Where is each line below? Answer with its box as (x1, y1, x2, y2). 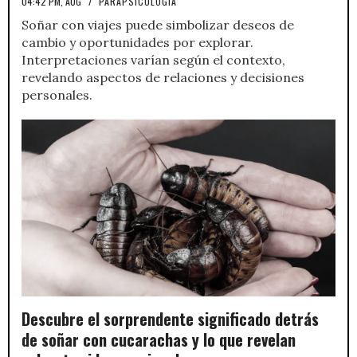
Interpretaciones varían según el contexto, (22, 51, 285, 68)
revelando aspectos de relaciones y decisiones (22, 69, 304, 85)
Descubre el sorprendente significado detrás (22, 306, 319, 331)
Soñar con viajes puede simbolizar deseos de (22, 16, 294, 33)
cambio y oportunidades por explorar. (22, 33, 253, 50)
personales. (22, 86, 92, 103)
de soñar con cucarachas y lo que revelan (22, 327, 296, 351)
